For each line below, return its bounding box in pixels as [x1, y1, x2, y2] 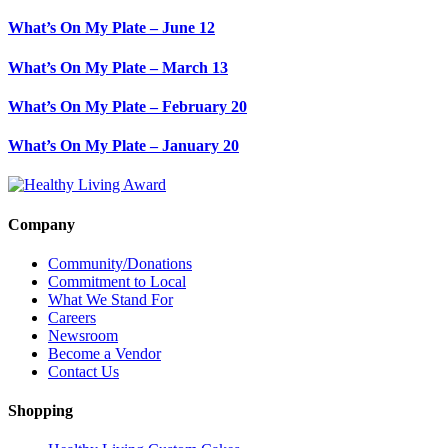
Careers [48, 308, 96, 326]
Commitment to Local [48, 272, 186, 290]
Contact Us [48, 362, 119, 380]
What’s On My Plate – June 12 [8, 19, 215, 37]
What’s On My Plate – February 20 [8, 97, 247, 115]
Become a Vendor [48, 344, 161, 362]
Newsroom [48, 326, 118, 344]
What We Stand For [48, 290, 173, 308]
